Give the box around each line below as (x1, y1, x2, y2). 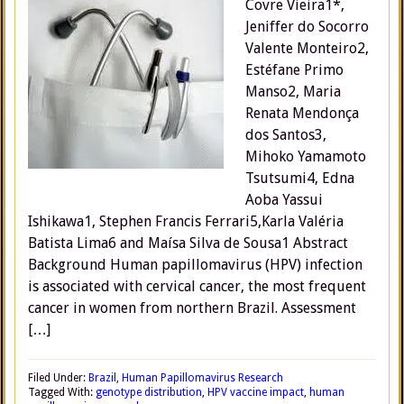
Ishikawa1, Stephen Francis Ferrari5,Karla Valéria (28, 213, 344, 230)
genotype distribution (96, 386, 202, 399)
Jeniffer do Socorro (245, 18, 369, 35)
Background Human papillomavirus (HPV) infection (28, 256, 363, 273)
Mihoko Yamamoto (245, 148, 366, 165)
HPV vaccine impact (207, 386, 304, 399)
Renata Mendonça (245, 105, 359, 122)
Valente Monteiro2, (245, 40, 369, 57)
